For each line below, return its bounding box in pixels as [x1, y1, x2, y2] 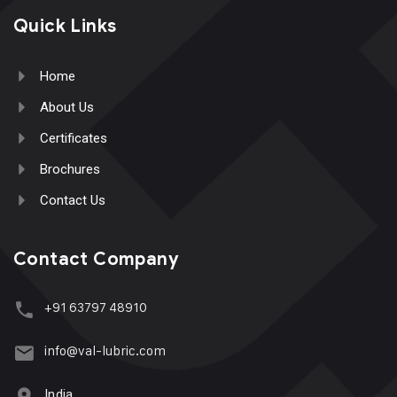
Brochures [40, 160, 100, 177]
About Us [40, 98, 94, 115]
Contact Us [40, 191, 105, 208]
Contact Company [13, 247, 179, 270]
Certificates [40, 129, 107, 146]
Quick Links [13, 14, 117, 37]
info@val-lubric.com [44, 341, 166, 359]
